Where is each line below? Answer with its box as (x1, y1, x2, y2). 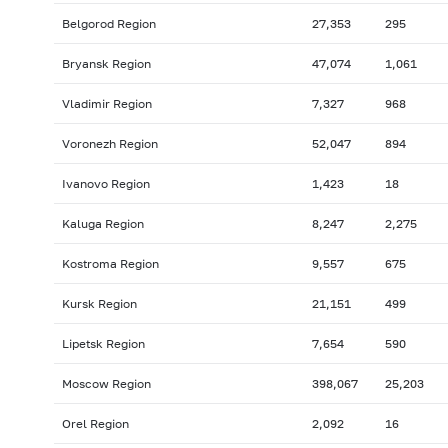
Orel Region (61, 416, 129, 432)
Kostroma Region (61, 256, 159, 272)
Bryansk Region (61, 56, 151, 72)
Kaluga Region (61, 216, 144, 232)
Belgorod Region (61, 16, 156, 32)
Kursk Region (61, 296, 137, 312)
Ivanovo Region (61, 176, 150, 192)
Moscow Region (61, 376, 151, 392)
